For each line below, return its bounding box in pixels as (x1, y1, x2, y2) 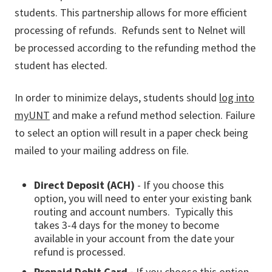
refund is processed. (34, 245, 128, 259)
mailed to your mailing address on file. (15, 143, 189, 157)
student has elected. (15, 58, 107, 72)
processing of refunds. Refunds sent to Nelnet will (15, 23, 245, 37)
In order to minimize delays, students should (15, 90, 219, 104)
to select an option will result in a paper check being (15, 126, 248, 140)
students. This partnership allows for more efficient (15, 5, 247, 19)
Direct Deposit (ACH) (34, 178, 135, 192)
